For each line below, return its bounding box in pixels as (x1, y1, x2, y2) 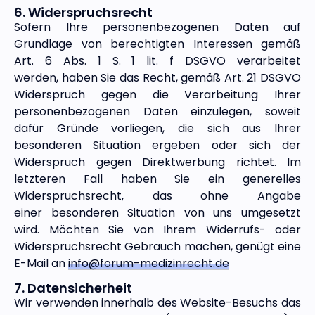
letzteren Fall (14, 170, 121, 187)
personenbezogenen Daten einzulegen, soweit (14, 103, 301, 120)
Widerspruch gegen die (14, 86, 185, 103)
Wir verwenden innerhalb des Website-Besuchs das (14, 295, 301, 311)
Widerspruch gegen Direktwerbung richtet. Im (14, 153, 301, 170)
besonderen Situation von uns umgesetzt (51, 204, 302, 221)
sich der (248, 136, 302, 153)
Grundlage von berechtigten (14, 35, 193, 52)
